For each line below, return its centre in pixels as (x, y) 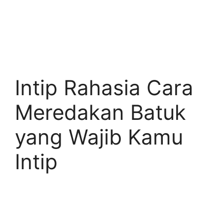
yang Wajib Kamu (99, 137)
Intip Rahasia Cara (104, 88)
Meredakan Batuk (100, 112)
